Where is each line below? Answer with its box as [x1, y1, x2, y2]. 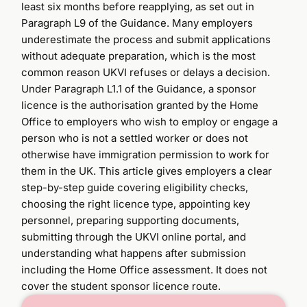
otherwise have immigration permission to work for [21, 147, 270, 161]
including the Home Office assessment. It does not [21, 262, 268, 276]
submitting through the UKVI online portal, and [21, 230, 247, 243]
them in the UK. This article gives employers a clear [21, 164, 273, 177]
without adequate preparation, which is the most [21, 49, 256, 62]
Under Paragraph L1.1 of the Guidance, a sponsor [21, 82, 257, 95]
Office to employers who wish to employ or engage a [21, 114, 278, 128]
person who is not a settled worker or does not [21, 131, 249, 145]
